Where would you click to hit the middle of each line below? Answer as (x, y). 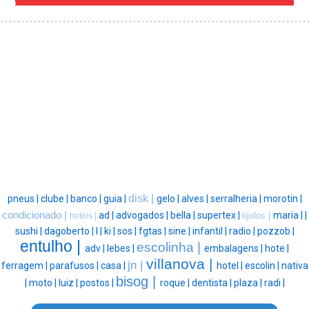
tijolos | (258, 216)
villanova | (181, 265)
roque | (176, 283)
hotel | (230, 266)
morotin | (282, 199)
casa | (114, 266)
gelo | (169, 199)
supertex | (220, 216)
